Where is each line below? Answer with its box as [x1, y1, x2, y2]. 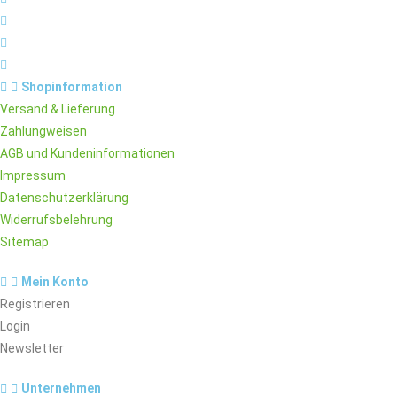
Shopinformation [21, 79, 122, 94]
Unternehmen [21, 380, 101, 395]
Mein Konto [21, 274, 89, 289]
